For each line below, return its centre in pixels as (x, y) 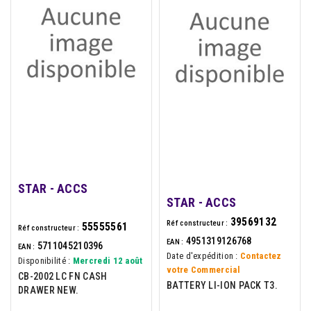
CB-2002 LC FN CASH (63, 276)
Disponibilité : (44, 260)
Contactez (261, 255)
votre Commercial (203, 269)
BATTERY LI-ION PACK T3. (222, 285)
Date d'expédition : (202, 255)
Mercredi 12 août (108, 260)
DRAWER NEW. (49, 290)
